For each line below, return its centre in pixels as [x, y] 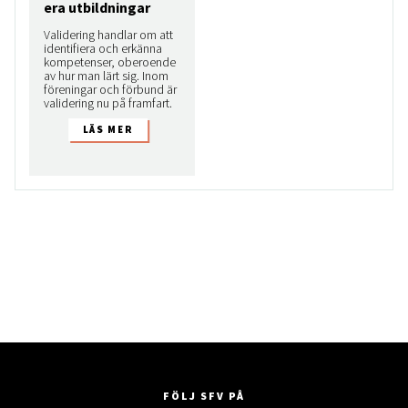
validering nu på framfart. [108, 102]
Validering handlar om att [108, 34]
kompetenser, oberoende [110, 61]
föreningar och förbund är [110, 89]
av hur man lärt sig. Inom [106, 75]
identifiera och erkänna [103, 48]
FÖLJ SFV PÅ [204, 395]
